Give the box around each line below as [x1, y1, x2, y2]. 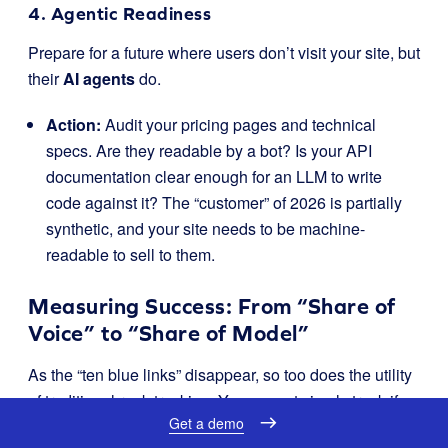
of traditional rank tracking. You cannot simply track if [28, 389, 398, 412]
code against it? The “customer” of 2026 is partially [46, 191, 402, 214]
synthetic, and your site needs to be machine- [46, 217, 365, 240]
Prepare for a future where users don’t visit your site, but [28, 41, 420, 64]
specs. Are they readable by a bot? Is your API [46, 139, 372, 162]
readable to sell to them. [46, 243, 215, 266]
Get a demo [169, 412, 244, 433]
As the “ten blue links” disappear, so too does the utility [28, 363, 412, 386]
